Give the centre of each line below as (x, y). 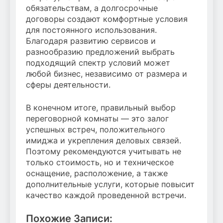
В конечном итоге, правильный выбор (101, 108)
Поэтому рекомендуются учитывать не (104, 152)
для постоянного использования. (91, 30)
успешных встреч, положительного (96, 130)
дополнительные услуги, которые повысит (110, 184)
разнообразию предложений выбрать (100, 52)
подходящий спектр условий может (98, 63)
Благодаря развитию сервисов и (91, 41)
